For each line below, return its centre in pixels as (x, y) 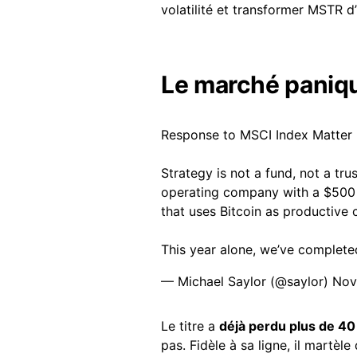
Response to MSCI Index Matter (257, 134)
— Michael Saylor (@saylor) (247, 281)
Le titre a (190, 326)
